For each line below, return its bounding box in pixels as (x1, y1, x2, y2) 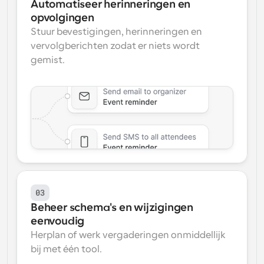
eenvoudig (31, 215, 85, 227)
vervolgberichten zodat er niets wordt (31, 41, 200, 51)
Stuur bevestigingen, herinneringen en (31, 27, 202, 37)
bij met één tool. (31, 244, 102, 255)
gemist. (31, 55, 65, 65)
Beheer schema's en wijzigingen (31, 202, 194, 213)
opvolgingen (31, 12, 94, 24)
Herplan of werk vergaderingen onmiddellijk (31, 230, 226, 240)
